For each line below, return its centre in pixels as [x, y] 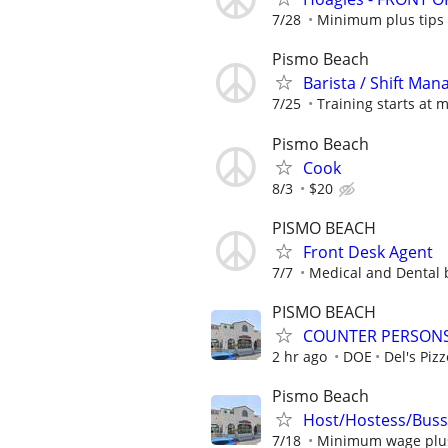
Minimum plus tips [380, 20]
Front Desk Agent [368, 251]
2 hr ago [299, 356]
